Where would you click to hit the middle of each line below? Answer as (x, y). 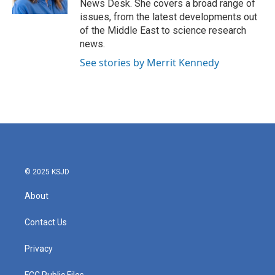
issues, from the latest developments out (168, 17)
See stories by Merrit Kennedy (149, 63)
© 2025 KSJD (47, 172)
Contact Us (46, 222)
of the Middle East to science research (163, 30)
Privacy (39, 249)
